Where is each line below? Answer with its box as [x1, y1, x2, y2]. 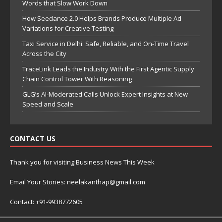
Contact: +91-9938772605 [10, 197, 83, 206]
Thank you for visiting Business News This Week [10, 157, 155, 166]
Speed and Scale [22, 99, 73, 109]
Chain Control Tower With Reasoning [22, 74, 132, 83]
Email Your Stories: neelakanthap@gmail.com [10, 177, 145, 186]
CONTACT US [10, 133, 55, 143]
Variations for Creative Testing [22, 23, 113, 33]
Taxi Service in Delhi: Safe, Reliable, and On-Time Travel [22, 39, 189, 48]
